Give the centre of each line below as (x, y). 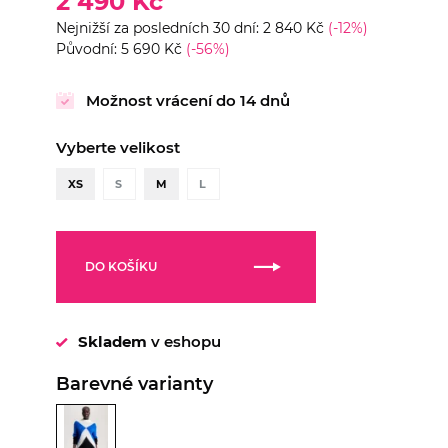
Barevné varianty (134, 384)
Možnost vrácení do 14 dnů (188, 101)
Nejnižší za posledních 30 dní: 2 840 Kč (192, 28)
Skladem (112, 342)
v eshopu (184, 342)
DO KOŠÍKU (121, 267)
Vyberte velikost (118, 148)
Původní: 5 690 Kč (121, 49)
